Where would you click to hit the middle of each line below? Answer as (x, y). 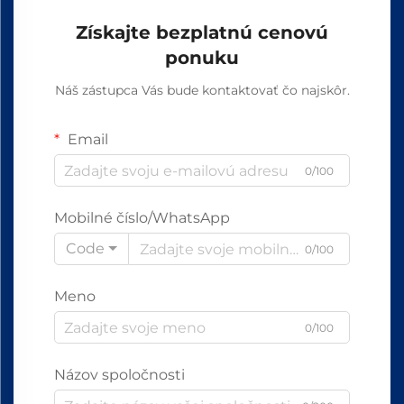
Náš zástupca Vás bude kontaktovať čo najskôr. (202, 91)
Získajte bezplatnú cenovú (202, 33)
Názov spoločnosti (119, 375)
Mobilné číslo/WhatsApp (142, 218)
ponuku (202, 58)
